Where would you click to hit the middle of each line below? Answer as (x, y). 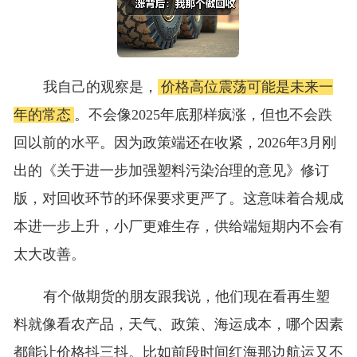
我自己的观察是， (100, 87)
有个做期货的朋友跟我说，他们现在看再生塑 (186, 297)
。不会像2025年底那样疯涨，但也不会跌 (203, 115)
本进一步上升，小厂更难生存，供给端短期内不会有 (178, 227)
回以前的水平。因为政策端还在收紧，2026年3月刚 (175, 143)
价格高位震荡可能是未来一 (247, 87)
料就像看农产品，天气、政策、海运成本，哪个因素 (178, 325)
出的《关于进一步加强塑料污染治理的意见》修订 (171, 171)
